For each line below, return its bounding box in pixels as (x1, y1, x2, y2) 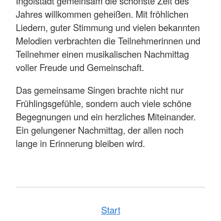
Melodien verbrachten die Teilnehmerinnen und (16, 34, 200, 47)
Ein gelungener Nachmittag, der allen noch (16, 123, 184, 136)
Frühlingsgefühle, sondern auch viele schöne (16, 96, 191, 110)
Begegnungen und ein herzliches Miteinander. (16, 110, 196, 123)
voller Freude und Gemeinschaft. (16, 61, 144, 74)
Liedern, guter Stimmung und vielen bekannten (16, 21, 200, 34)
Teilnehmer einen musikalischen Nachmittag (16, 47, 189, 61)
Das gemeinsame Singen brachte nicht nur (16, 83, 184, 96)
